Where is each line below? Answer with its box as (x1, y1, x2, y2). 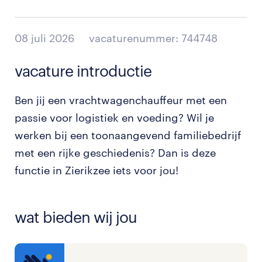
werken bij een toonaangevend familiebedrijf (15, 129, 241, 142)
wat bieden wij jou (15, 208, 137, 226)
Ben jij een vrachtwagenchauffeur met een (15, 94, 227, 106)
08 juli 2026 (15, 32, 74, 44)
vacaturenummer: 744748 (89, 32, 218, 44)
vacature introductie (15, 61, 151, 80)
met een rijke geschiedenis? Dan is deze (15, 146, 216, 159)
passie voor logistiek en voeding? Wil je (15, 111, 214, 124)
